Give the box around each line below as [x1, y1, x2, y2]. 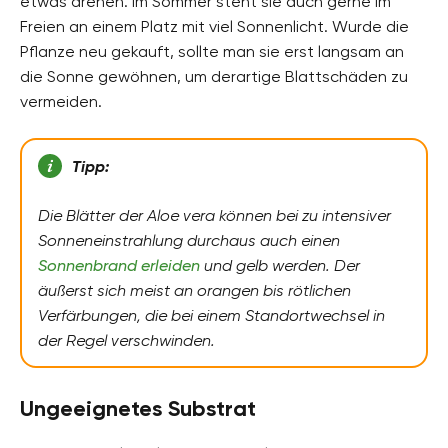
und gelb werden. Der [200, 255, 360, 275]
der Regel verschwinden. [38, 330, 215, 350]
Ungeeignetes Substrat [20, 394, 256, 422]
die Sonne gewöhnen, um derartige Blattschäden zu [20, 66, 408, 86]
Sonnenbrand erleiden [38, 255, 200, 275]
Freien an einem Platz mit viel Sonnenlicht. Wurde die [20, 16, 409, 36]
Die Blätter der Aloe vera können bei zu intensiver [38, 205, 391, 225]
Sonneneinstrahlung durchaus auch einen [38, 230, 340, 250]
